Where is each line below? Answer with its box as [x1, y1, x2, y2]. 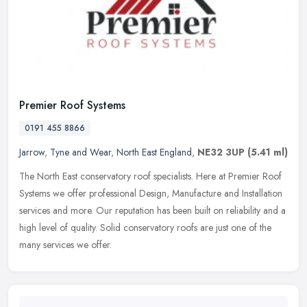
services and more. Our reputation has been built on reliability [19, 203, 260, 217]
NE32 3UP [197, 145, 245, 159]
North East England [116, 145, 192, 159]
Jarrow [19, 145, 45, 159]
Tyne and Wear [50, 145, 111, 159]
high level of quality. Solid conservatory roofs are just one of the [19, 220, 271, 234]
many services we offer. [19, 237, 112, 251]
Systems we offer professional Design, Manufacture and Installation [19, 186, 282, 200]
